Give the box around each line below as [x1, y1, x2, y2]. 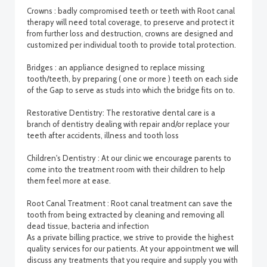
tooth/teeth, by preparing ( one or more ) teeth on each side [27, 74, 238, 83]
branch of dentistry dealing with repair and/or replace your [27, 119, 229, 129]
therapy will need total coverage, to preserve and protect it [27, 17, 234, 27]
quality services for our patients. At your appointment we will [27, 244, 238, 253]
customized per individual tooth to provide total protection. [27, 40, 236, 49]
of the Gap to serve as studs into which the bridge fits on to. [27, 85, 235, 95]
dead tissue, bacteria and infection [27, 221, 149, 231]
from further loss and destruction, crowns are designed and [27, 29, 233, 38]
